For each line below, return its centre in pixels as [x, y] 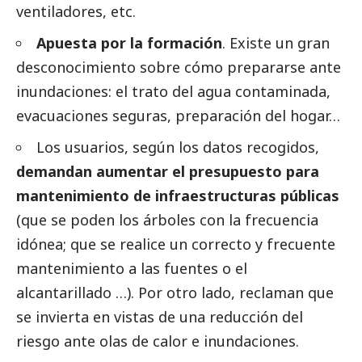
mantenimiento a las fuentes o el [132, 268]
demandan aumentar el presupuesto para [168, 171]
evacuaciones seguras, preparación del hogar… [178, 115]
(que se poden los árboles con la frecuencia [167, 219]
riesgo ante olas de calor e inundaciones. [158, 341]
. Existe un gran [276, 42]
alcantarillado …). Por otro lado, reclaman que [175, 292]
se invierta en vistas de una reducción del [160, 316]
